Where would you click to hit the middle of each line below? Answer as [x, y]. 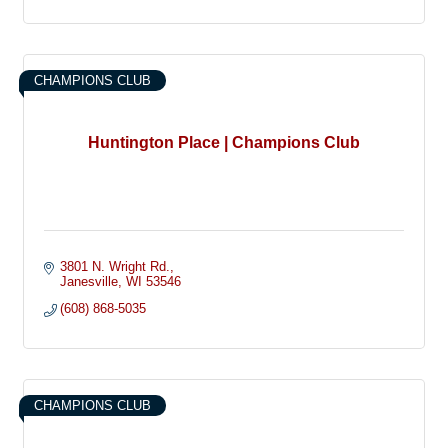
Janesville [89, 281]
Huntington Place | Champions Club [224, 142]
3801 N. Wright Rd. [115, 266]
